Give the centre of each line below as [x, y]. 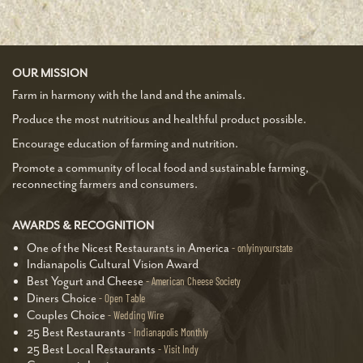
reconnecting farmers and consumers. [105, 184]
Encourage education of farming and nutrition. [125, 144]
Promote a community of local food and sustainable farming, [160, 168]
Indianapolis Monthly [171, 332]
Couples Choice [67, 316]
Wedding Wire [139, 315]
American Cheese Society [196, 281]
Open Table [125, 298]
